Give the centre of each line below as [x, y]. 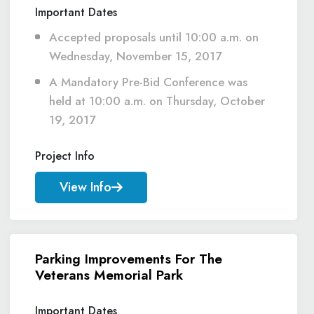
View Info [86, 187]
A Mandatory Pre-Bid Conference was [148, 82]
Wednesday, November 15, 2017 [135, 56]
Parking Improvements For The [129, 259]
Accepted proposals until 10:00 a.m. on [154, 37]
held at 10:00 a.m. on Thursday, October [157, 101]
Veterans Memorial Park [109, 275]
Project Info [65, 156]
